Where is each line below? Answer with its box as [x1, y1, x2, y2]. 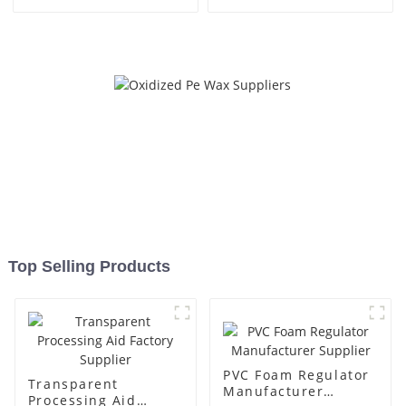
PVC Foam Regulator [222, 365, 370, 383]
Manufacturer [222, 382, 324, 400]
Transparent [27, 375, 119, 393]
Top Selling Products [7, 257, 170, 276]
